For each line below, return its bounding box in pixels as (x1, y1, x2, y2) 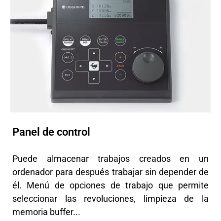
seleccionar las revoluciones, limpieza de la (12, 193, 209, 204)
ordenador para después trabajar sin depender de (12, 166, 209, 177)
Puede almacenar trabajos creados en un (12, 153, 209, 164)
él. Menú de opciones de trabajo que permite (12, 180, 209, 190)
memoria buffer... (12, 206, 80, 217)
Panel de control (12, 125, 90, 138)
